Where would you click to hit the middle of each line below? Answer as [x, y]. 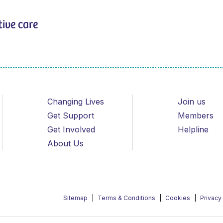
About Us [65, 144]
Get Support [70, 116]
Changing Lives [75, 102]
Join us [192, 102]
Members [196, 116]
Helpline [193, 130]
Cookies [178, 198]
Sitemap [76, 198]
